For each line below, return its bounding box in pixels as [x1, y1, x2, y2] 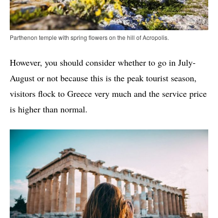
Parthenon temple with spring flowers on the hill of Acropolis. [10, 33, 169, 41]
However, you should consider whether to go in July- [10, 56, 196, 68]
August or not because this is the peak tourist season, [10, 72, 197, 84]
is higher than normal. [10, 103, 88, 115]
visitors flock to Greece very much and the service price [10, 87, 207, 99]
